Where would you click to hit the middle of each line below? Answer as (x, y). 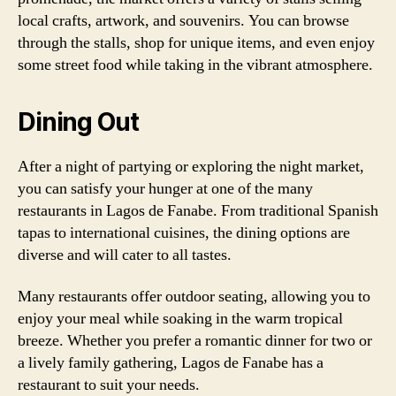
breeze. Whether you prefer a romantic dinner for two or (195, 341)
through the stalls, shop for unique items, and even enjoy (196, 42)
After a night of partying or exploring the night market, (191, 166)
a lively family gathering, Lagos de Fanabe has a (171, 363)
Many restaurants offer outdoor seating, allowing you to (194, 297)
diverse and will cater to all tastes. (125, 255)
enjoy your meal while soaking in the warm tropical (180, 319)
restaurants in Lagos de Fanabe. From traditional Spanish (198, 210)
